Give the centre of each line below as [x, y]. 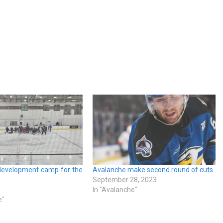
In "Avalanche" [115, 189]
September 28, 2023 [125, 179]
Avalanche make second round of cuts [153, 169]
